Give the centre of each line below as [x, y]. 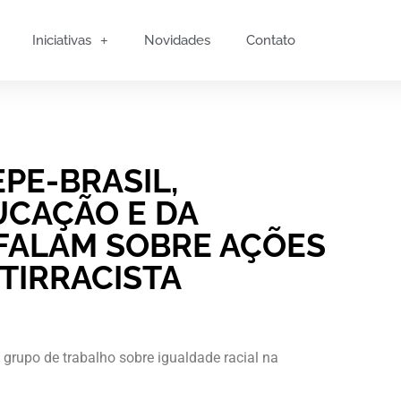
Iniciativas [62, 40]
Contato [271, 40]
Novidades [178, 40]
